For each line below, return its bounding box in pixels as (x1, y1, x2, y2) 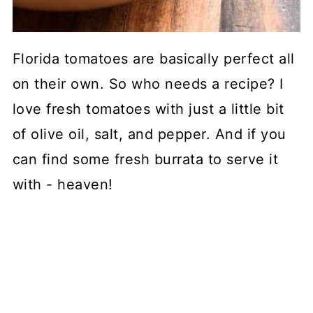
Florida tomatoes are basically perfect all (12, 50, 295, 67)
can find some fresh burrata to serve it (12, 150, 279, 168)
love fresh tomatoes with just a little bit (12, 100, 284, 117)
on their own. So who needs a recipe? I (12, 75, 284, 92)
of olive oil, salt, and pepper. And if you (12, 125, 286, 143)
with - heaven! (12, 175, 113, 193)
